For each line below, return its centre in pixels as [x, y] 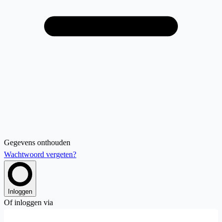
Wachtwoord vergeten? [40, 154]
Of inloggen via [28, 202]
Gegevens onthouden [37, 142]
